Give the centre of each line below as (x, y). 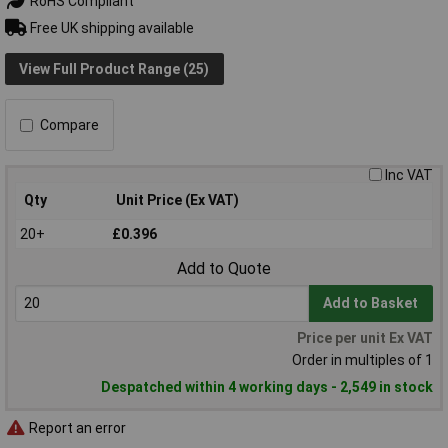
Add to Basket (371, 303)
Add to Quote (224, 269)
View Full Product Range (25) (114, 68)
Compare (69, 125)
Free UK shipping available (110, 27)
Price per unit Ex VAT (365, 338)
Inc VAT (409, 175)
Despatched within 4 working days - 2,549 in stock (267, 387)
